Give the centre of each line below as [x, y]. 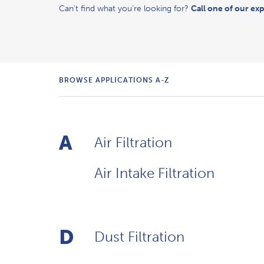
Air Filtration [133, 142]
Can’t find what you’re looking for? [125, 9]
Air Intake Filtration [154, 173]
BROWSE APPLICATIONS [107, 80]
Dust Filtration [139, 236]
